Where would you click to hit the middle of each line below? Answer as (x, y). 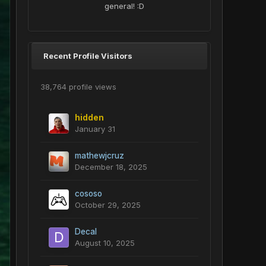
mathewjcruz (99, 156)
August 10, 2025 (105, 243)
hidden (89, 118)
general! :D (124, 6)
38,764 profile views (78, 87)
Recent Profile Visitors (88, 56)
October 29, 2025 (108, 205)
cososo (88, 194)
